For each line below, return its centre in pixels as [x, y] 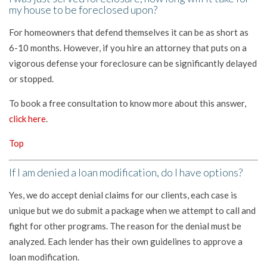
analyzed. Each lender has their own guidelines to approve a [126, 241]
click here [27, 118]
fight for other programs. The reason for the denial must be [125, 226]
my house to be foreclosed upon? [83, 9]
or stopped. [31, 78]
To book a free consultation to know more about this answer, [128, 103]
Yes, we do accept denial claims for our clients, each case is [123, 195]
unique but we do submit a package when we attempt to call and [132, 210]
